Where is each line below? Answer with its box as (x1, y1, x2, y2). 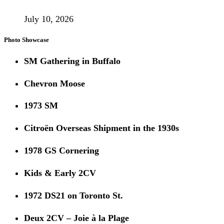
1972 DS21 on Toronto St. (24, 190, 123, 201)
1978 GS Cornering (24, 145, 99, 156)
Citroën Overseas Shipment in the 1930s (24, 123, 179, 133)
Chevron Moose (24, 78, 85, 88)
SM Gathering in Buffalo (24, 55, 120, 66)
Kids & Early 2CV (24, 168, 96, 178)
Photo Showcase (4, 35, 49, 43)
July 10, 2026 (24, 14, 73, 24)
